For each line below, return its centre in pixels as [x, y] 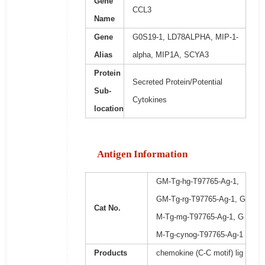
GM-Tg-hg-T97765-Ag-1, [197, 182]
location [109, 109]
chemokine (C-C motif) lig [199, 253]
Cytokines [149, 100]
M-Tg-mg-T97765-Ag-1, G [200, 217]
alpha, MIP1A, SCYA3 [170, 55]
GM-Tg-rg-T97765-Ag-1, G [201, 199]
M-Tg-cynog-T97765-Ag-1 [199, 235]
